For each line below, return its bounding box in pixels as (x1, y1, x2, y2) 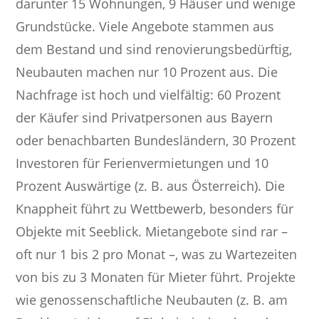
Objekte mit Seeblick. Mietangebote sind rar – (16, 223, 288, 241)
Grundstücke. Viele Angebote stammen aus (16, 18, 275, 36)
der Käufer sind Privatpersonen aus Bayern (16, 109, 273, 127)
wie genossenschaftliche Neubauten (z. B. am (16, 291, 288, 309)
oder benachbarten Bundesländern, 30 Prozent (16, 132, 296, 150)
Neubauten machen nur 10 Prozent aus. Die (16, 63, 278, 81)
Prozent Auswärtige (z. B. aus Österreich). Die (16, 177, 286, 195)
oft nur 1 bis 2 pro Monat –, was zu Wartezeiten (16, 246, 298, 263)
